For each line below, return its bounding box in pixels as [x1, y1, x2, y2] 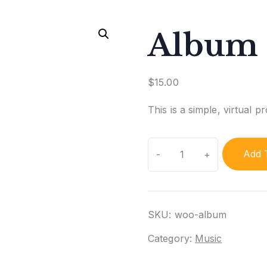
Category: [148, 232, 195, 245]
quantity [170, 159, 207, 170]
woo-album [174, 209, 227, 221]
